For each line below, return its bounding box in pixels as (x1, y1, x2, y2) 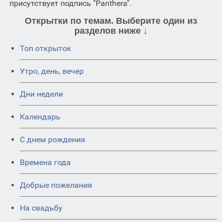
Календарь (20, 111, 60, 121)
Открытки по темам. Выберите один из (25, 15, 197, 26)
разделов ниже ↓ (74, 25, 148, 36)
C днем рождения (20, 134, 85, 144)
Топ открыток (20, 43, 71, 53)
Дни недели (20, 89, 63, 99)
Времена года (20, 157, 71, 167)
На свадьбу (20, 203, 62, 213)
